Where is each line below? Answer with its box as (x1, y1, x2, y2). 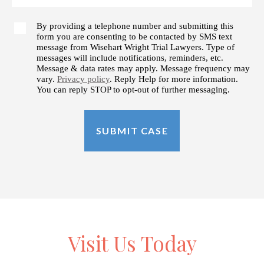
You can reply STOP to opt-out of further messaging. (37, 84, 230, 94)
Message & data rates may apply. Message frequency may (37, 63, 250, 73)
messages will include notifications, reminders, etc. (37, 52, 223, 62)
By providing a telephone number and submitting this (37, 21, 233, 31)
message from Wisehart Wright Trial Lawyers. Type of (37, 42, 235, 52)
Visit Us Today (67, 229, 197, 257)
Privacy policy (57, 74, 110, 84)
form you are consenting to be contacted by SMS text (37, 31, 232, 41)
